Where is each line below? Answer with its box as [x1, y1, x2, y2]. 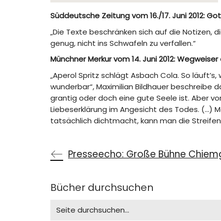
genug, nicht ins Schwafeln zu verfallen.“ [50, 37, 196, 48]
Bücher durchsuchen [50, 180, 153, 194]
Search [50, 198, 75, 209]
